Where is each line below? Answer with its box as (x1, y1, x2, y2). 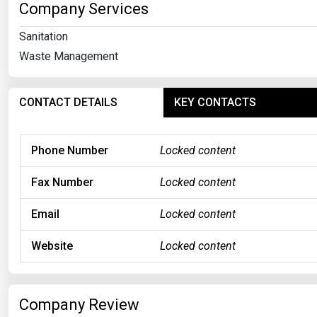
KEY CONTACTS (173, 95, 256, 109)
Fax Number (31, 175, 93, 189)
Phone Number (31, 143, 108, 157)
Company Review (19, 295, 139, 313)
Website (31, 238, 73, 253)
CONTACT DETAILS (19, 95, 117, 109)
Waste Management (19, 49, 118, 63)
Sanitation (19, 29, 68, 43)
